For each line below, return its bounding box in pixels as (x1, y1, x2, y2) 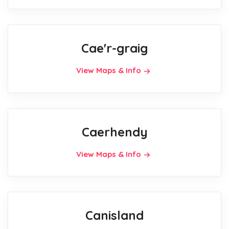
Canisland (85, 208, 144, 223)
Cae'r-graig (81, 40, 148, 56)
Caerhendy (81, 124, 148, 140)
